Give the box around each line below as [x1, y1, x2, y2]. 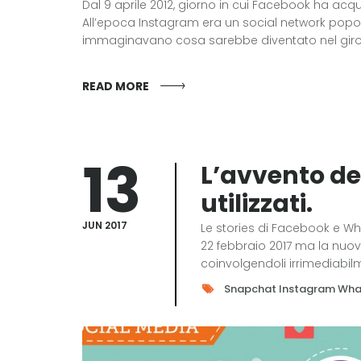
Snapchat [224, 281, 276, 297]
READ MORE [82, 78, 149, 94]
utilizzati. [201, 187, 313, 221]
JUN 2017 [82, 218, 127, 232]
